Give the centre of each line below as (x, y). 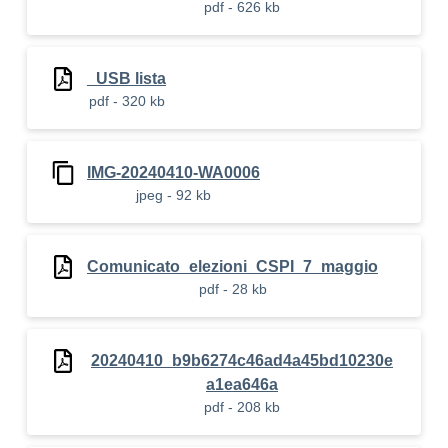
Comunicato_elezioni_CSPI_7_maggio (232, 266)
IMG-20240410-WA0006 (173, 172)
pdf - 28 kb (232, 289)
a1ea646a (242, 384)
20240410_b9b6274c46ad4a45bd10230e (242, 360)
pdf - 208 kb (242, 407)
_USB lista (126, 78)
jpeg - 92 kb (173, 195)
